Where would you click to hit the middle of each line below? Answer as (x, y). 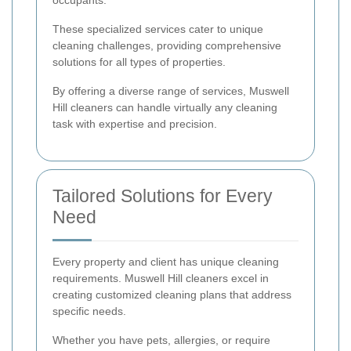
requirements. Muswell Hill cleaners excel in (161, 279)
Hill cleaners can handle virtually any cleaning (165, 108)
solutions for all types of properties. (139, 62)
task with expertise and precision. (135, 124)
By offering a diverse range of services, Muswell (171, 91)
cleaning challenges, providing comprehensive (167, 46)
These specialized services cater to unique (158, 29)
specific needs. (89, 311)
